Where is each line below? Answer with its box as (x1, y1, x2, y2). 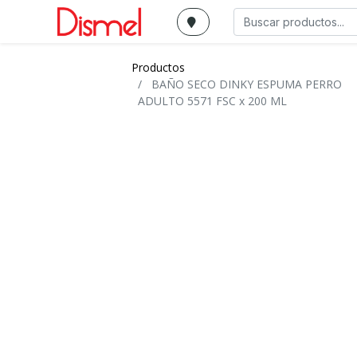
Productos (131, 60, 186, 75)
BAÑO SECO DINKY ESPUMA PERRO (151, 76, 343, 92)
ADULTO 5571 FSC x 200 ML (138, 93, 288, 108)
